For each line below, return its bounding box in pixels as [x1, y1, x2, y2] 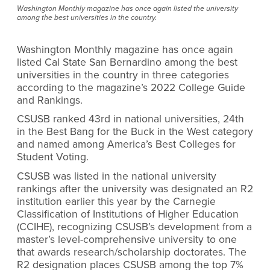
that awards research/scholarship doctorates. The [17, 245, 246, 259]
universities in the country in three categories [17, 68, 229, 81]
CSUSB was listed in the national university [17, 169, 216, 183]
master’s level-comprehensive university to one [17, 233, 237, 246]
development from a [158, 220, 252, 233]
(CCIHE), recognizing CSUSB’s [17, 220, 158, 233]
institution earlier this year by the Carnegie [17, 195, 216, 208]
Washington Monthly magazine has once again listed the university [17, 4, 238, 13]
